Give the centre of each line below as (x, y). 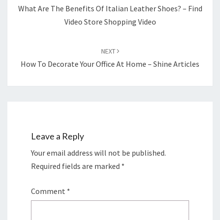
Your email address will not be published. (98, 152)
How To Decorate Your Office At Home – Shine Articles (110, 64)
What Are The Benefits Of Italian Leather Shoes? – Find (110, 8)
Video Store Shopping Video (110, 21)
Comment (49, 191)
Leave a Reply (57, 136)
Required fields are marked (76, 166)
